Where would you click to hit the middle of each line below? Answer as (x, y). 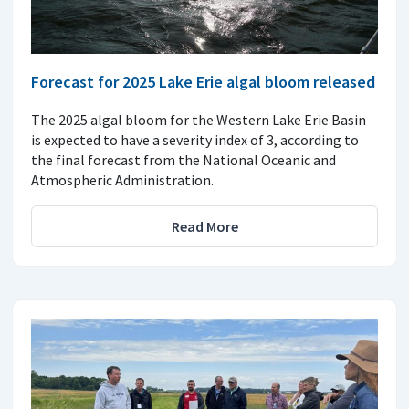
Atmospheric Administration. (122, 180)
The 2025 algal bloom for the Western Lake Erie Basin (199, 120)
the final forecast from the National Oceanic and (184, 160)
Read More (204, 227)
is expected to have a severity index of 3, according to (195, 140)
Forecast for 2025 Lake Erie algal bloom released (203, 82)
